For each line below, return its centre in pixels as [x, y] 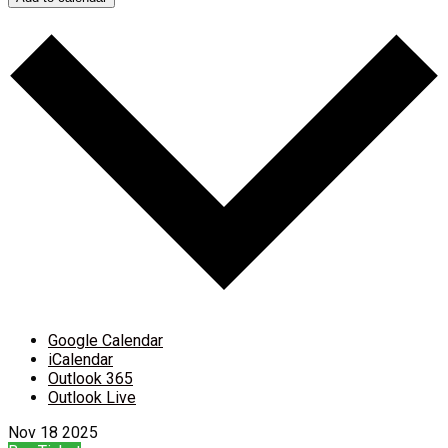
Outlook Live [92, 397]
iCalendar [80, 359]
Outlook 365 [90, 378]
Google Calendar [105, 340]
